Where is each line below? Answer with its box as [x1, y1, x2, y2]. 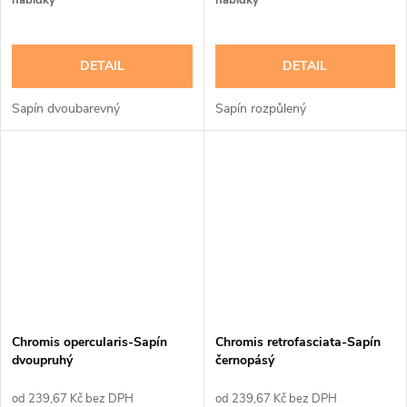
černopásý [214, 352, 274, 370]
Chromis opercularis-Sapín [12, 333, 167, 352]
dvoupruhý [12, 352, 73, 370]
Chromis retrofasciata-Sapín [214, 333, 381, 352]
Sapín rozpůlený [214, 100, 306, 118]
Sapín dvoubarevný [12, 100, 120, 118]
